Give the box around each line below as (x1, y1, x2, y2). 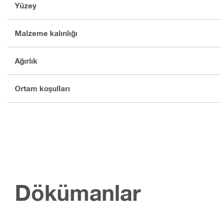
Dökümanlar (15, 179, 141, 206)
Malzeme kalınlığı (15, 29, 77, 38)
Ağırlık (15, 56, 37, 66)
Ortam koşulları (15, 84, 70, 93)
